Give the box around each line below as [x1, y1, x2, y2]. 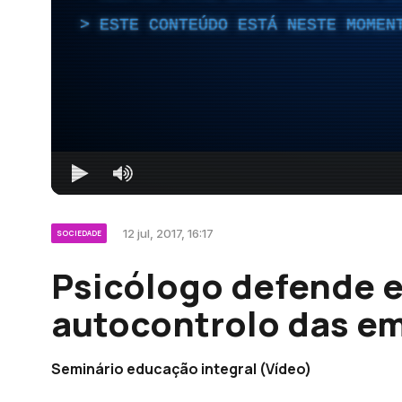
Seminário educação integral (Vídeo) [51, 358, 311, 379]
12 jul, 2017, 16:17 [123, 225, 214, 240]
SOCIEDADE [57, 227, 101, 238]
